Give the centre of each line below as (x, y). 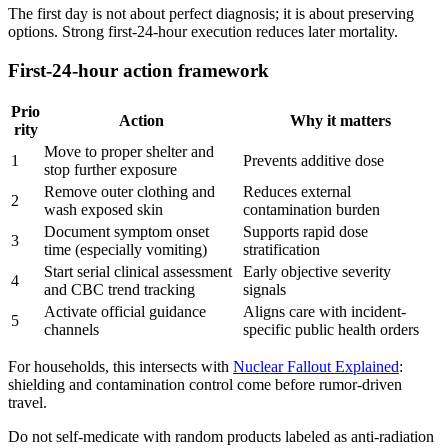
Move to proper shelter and (129, 152)
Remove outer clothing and (129, 192)
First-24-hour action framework (138, 70)
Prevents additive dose (313, 161)
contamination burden (311, 210)
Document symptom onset (126, 232)
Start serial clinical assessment (138, 272)
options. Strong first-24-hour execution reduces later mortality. (203, 31)
